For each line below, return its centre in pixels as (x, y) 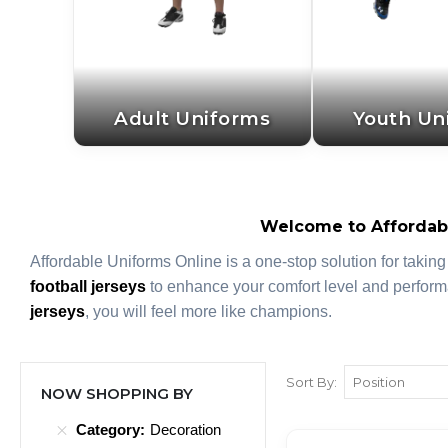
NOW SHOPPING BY (117, 393)
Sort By (309, 381)
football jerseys (88, 286)
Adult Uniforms (192, 118)
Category (108, 429)
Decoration (185, 429)
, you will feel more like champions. (208, 311)
